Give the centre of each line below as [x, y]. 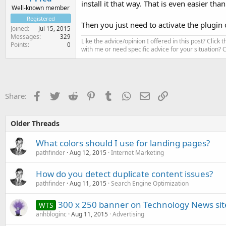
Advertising [128, 214]
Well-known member [41, 8]
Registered [41, 18]
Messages [25, 36]
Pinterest [111, 95]
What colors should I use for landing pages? [123, 143]
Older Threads [35, 123]
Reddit [89, 95]
